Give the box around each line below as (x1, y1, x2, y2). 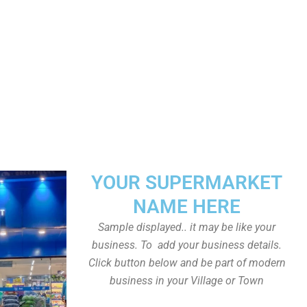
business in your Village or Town (110, 274, 264, 287)
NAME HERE (133, 195, 241, 218)
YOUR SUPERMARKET (91, 171, 282, 194)
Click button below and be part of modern (88, 256, 286, 269)
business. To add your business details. (92, 238, 282, 251)
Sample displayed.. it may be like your (98, 221, 275, 234)
